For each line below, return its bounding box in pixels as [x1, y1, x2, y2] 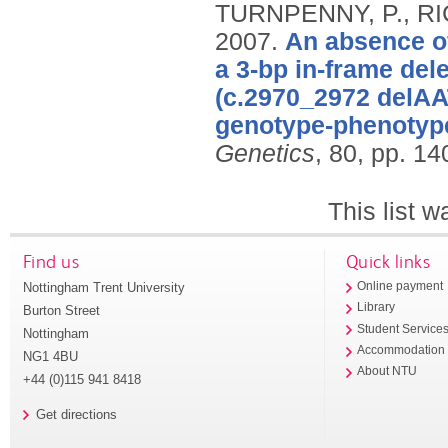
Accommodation [357, 343, 446, 356]
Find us [22, 249, 80, 273]
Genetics [215, 140, 315, 168]
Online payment [357, 280, 444, 293]
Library [357, 301, 396, 314]
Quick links [345, 249, 431, 273]
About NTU [357, 365, 418, 378]
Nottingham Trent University [22, 279, 185, 295]
